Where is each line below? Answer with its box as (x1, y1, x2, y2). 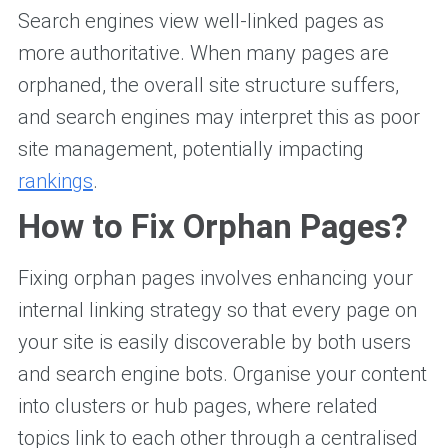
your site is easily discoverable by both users (17, 329, 411, 354)
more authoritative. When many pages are (17, 40, 389, 65)
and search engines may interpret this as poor (17, 104, 420, 129)
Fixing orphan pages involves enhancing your (17, 265, 413, 290)
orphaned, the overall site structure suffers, (17, 72, 399, 97)
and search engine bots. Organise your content (17, 361, 427, 386)
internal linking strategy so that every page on (17, 297, 417, 322)
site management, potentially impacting (17, 136, 364, 161)
